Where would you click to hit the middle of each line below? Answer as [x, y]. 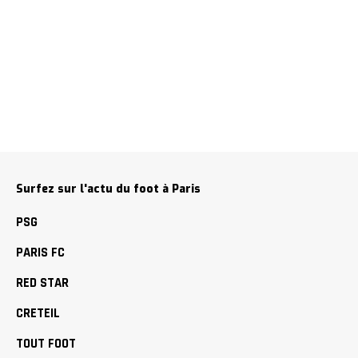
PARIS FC [40, 252]
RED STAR [42, 282]
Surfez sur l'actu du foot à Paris [108, 189]
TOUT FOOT [46, 343]
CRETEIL [38, 313]
